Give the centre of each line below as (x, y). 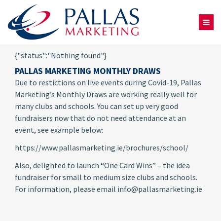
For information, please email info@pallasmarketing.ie (109, 189)
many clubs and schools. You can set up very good (96, 106)
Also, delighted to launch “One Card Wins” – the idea (102, 165)
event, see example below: (59, 130)
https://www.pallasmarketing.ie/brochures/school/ (102, 147)
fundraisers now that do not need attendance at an (100, 118)
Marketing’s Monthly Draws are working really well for (106, 94)
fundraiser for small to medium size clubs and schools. (106, 177)
